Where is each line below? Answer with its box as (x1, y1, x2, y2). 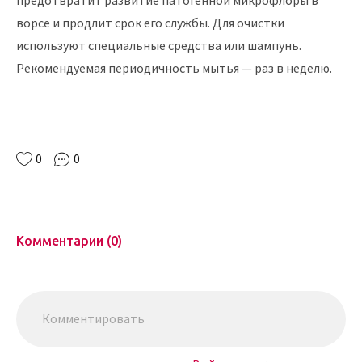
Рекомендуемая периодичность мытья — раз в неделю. (16, 60, 332, 77)
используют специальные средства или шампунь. (16, 37, 301, 54)
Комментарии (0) (16, 234, 122, 249)
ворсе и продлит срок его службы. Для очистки (16, 15, 284, 32)
